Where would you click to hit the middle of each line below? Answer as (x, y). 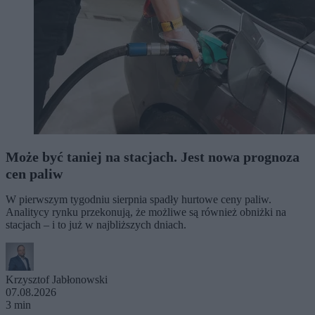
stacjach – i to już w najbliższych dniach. (96, 224)
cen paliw (34, 173)
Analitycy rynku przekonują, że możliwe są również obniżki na (146, 212)
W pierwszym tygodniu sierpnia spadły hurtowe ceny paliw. (139, 199)
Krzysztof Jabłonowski (57, 279)
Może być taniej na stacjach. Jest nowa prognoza (153, 156)
